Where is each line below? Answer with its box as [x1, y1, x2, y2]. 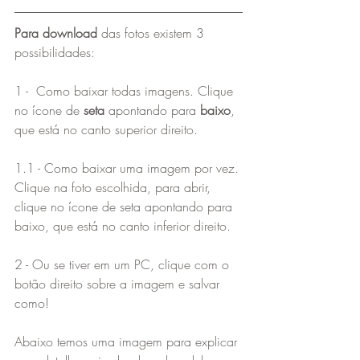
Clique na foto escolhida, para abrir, [14, 178, 215, 196]
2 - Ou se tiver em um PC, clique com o [14, 255, 233, 273]
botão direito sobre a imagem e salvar [14, 274, 223, 292]
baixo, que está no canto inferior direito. [14, 216, 231, 235]
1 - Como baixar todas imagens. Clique [14, 81, 237, 100]
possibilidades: [14, 43, 95, 61]
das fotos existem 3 [97, 23, 208, 42]
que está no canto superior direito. [14, 120, 198, 138]
